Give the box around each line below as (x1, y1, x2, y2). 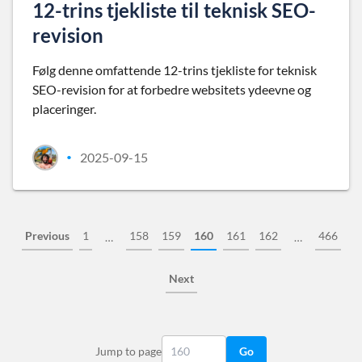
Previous (24, 229, 69, 242)
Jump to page (95, 344, 162, 358)
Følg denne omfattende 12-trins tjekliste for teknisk (32, 62, 317, 78)
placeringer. (32, 101, 96, 116)
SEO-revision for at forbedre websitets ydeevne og (32, 82, 311, 97)
